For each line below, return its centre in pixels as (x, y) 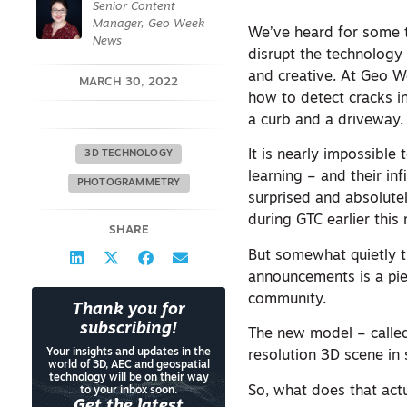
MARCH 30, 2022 (129, 82)
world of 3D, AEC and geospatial (129, 365)
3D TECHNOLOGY (129, 154)
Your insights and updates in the (129, 352)
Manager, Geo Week (149, 24)
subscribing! (129, 329)
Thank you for (129, 310)
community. (288, 299)
